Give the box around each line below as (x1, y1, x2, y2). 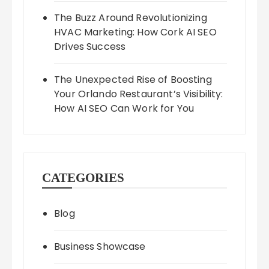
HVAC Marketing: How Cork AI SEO (54, 25, 217, 40)
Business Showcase (54, 240, 146, 254)
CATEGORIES (42, 171, 125, 186)
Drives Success (54, 40, 126, 54)
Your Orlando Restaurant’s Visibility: (54, 87, 223, 101)
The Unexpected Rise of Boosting (54, 73, 212, 87)
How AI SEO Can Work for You (54, 101, 195, 116)
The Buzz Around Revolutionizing (54, 11, 207, 25)
